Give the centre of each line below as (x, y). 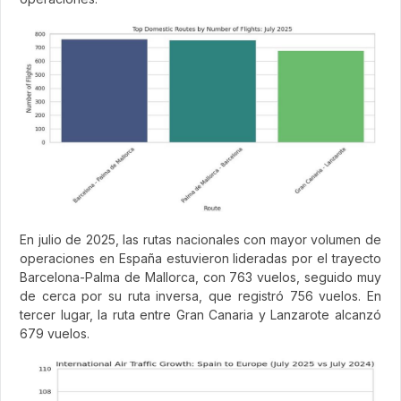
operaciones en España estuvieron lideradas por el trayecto (200, 259)
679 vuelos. (55, 334)
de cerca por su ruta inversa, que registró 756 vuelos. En (200, 296)
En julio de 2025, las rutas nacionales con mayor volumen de (200, 240)
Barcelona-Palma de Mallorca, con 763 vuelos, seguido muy (200, 277)
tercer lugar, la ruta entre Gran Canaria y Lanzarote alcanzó (200, 315)
